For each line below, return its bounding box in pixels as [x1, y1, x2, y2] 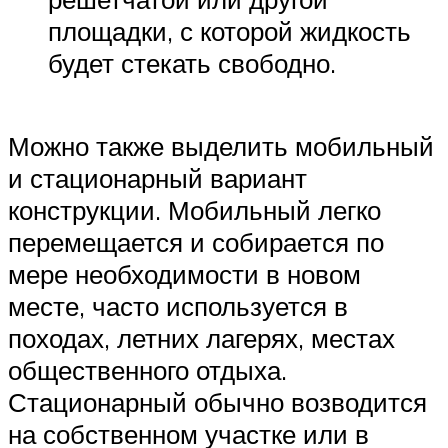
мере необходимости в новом [8, 258, 361, 291]
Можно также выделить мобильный [8, 130, 434, 163]
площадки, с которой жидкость [48, 15, 411, 48]
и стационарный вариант [8, 162, 307, 195]
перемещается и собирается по [8, 226, 384, 259]
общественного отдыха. [8, 354, 287, 387]
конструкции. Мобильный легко [8, 194, 381, 227]
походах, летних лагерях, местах [8, 322, 395, 355]
